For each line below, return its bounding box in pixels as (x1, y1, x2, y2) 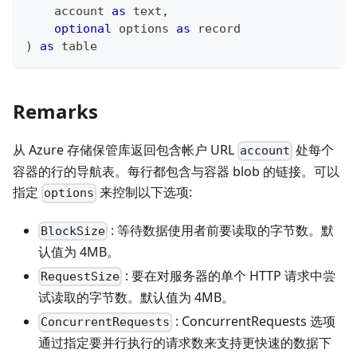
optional (54, 22, 112, 37)
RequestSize (41, 269, 120, 284)
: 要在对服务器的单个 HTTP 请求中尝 (122, 266, 336, 284)
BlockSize (41, 223, 106, 238)
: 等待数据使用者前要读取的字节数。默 (108, 221, 335, 239)
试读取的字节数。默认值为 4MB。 (38, 288, 234, 307)
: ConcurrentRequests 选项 (172, 312, 336, 331)
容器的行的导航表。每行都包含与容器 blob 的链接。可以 (13, 163, 339, 181)
